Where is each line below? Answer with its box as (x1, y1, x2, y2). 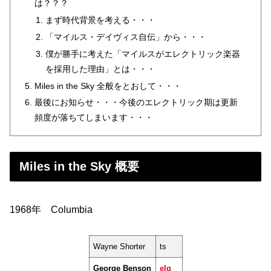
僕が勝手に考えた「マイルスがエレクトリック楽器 (45, 48, 240, 59)
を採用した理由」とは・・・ (45, 64, 155, 74)
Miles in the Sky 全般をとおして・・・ (34, 80, 182, 91)
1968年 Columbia (10, 204, 93, 215)
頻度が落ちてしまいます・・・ (34, 113, 154, 123)
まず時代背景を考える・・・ (45, 15, 155, 25)
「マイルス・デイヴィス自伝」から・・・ (45, 31, 206, 42)
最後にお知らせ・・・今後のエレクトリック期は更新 (34, 97, 238, 108)
